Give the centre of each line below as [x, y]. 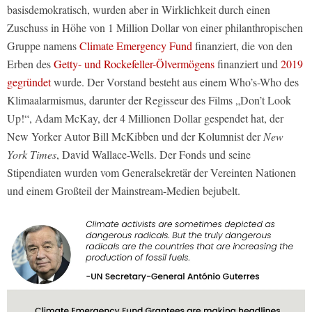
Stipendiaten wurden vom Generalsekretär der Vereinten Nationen [151, 173]
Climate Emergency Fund [136, 46]
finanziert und [248, 64]
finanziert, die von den [242, 46]
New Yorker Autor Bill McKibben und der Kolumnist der [135, 136]
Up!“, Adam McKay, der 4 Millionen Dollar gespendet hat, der [145, 118]
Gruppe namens [43, 46]
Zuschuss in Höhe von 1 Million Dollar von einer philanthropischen [155, 28]
